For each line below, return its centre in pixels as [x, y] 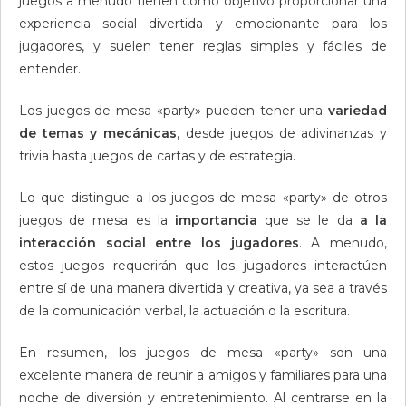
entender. [50, 69]
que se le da [308, 220]
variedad [358, 111]
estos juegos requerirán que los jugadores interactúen [203, 266]
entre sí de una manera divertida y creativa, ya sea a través [203, 288]
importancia [216, 220]
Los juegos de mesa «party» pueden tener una [174, 111]
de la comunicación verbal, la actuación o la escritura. [184, 311]
